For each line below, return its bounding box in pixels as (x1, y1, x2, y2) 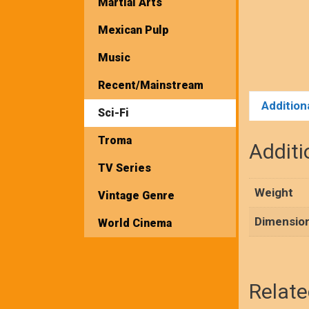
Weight (255, 186, 293, 200)
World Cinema (98, 216, 172, 230)
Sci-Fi (98, 106, 129, 119)
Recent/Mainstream (98, 78, 203, 92)
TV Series (98, 161, 151, 175)
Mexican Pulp (98, 23, 169, 37)
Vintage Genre (98, 188, 175, 202)
